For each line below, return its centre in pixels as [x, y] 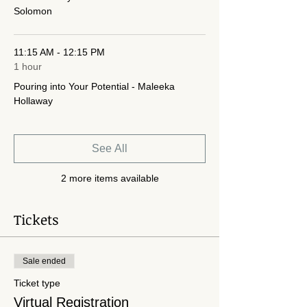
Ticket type [37, 283]
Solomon [33, 11]
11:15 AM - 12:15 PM [59, 52]
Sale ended [44, 261]
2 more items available [110, 178]
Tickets [36, 219]
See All [110, 148]
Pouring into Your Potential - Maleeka [94, 86]
